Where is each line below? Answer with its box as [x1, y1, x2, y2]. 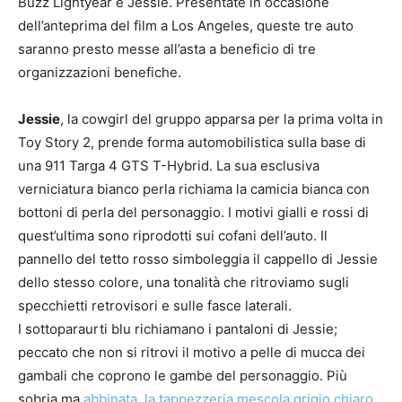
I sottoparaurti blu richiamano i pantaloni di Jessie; [18, 319, 337, 337]
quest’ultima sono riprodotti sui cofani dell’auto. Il [18, 226, 328, 244]
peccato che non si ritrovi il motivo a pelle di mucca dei [18, 343, 365, 361]
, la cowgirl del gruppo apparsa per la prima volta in [60, 109, 383, 127]
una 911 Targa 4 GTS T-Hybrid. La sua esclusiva [18, 156, 319, 174]
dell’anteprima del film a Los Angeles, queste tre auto [18, 16, 354, 34]
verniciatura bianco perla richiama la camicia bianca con [18, 179, 370, 197]
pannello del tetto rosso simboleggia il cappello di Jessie [18, 249, 378, 267]
